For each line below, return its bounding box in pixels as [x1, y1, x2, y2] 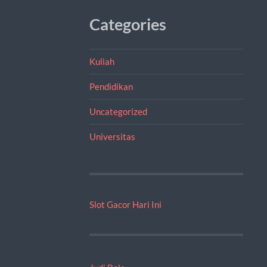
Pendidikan [89, 80, 133, 92]
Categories [89, 14, 166, 34]
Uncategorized [89, 105, 147, 117]
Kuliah [89, 55, 114, 67]
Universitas [89, 131, 135, 142]
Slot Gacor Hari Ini [89, 198, 162, 210]
